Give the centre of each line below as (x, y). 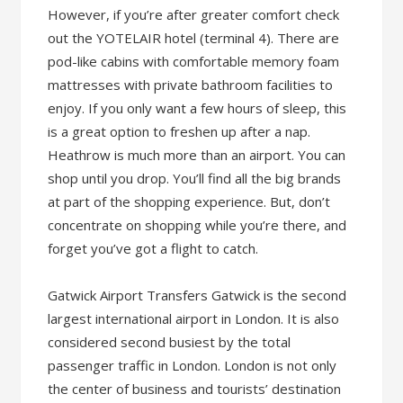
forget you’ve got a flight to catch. (153, 248)
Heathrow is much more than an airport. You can (197, 155)
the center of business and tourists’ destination (195, 389)
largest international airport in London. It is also (194, 318)
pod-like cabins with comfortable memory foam (194, 61)
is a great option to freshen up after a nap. (179, 131)
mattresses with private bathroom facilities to (191, 85)
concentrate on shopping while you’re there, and (197, 225)
